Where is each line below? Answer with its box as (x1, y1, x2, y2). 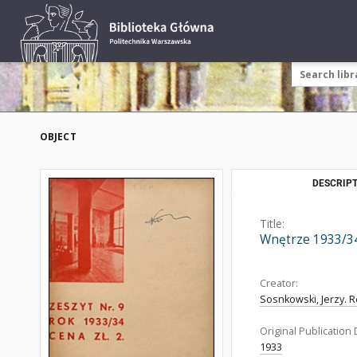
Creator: (260, 277, 298, 290)
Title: (260, 216, 284, 231)
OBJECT (40, 130, 76, 143)
